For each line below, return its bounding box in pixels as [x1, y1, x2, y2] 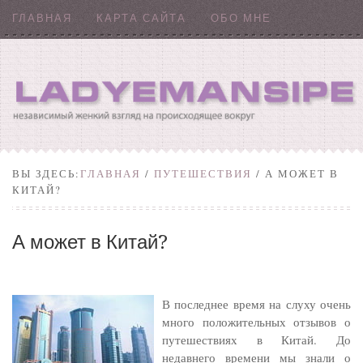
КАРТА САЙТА [96, 12, 186, 24]
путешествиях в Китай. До [162, 331, 351, 348]
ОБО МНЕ [211, 12, 271, 24]
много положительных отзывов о [162, 314, 351, 330]
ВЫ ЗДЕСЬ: [12, 166, 80, 181]
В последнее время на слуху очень [162, 296, 351, 312]
